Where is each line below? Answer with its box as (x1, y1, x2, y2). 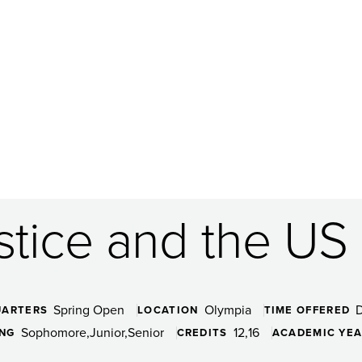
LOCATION (137, 301, 199, 318)
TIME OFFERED (263, 301, 351, 318)
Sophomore (20, 322, 86, 342)
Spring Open (53, 300, 125, 319)
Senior (127, 322, 164, 342)
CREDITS (176, 324, 228, 340)
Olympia (204, 300, 251, 319)
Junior (89, 322, 124, 342)
